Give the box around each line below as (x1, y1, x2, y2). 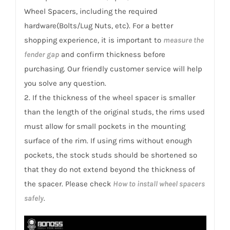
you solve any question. (24, 78, 106, 88)
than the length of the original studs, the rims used (24, 107, 205, 117)
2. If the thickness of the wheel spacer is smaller (24, 92, 195, 102)
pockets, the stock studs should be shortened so (24, 150, 197, 160)
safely (24, 193, 44, 203)
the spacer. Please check (24, 179, 113, 188)
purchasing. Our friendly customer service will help (24, 64, 202, 73)
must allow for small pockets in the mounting (24, 121, 185, 131)
